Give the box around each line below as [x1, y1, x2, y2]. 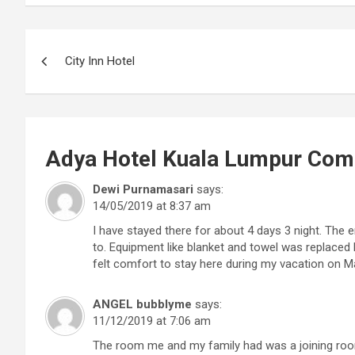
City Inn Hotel [65, 54, 135, 69]
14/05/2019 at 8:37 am [93, 199, 211, 214]
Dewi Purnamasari [93, 182, 193, 197]
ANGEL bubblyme [93, 297, 192, 312]
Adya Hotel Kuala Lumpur [45, 146, 302, 173]
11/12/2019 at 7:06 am [93, 314, 211, 329]
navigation [25, 62, 143, 93]
